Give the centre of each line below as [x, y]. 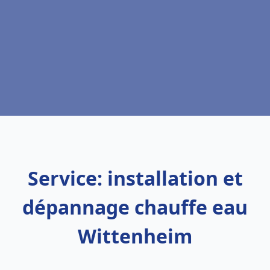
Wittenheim [135, 236]
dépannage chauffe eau [135, 207]
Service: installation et [135, 178]
